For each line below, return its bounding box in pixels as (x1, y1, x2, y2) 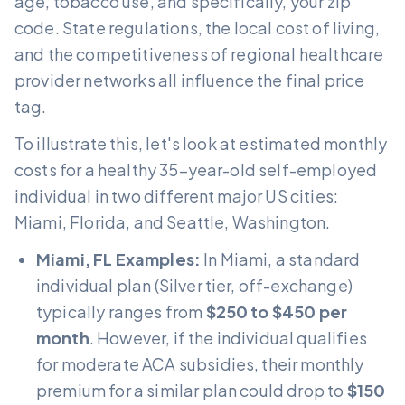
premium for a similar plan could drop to (36, 379, 347, 400)
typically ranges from (36, 300, 206, 322)
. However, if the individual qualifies (89, 326, 367, 348)
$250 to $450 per (205, 300, 348, 322)
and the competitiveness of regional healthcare (14, 42, 384, 64)
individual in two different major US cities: (14, 184, 339, 206)
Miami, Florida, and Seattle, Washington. (14, 211, 331, 232)
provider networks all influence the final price (14, 69, 365, 90)
